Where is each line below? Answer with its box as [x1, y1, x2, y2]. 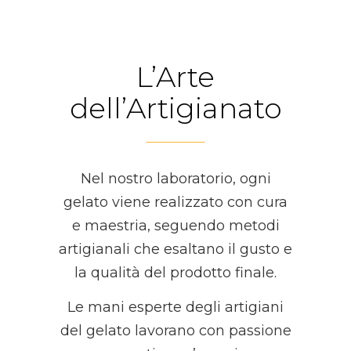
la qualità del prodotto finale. [74, 264, 277, 281]
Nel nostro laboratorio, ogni [80, 170, 271, 187]
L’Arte [136, 60, 215, 94]
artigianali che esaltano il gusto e [59, 241, 292, 258]
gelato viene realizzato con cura [63, 194, 288, 211]
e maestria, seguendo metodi [71, 217, 280, 234]
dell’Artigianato [69, 91, 282, 125]
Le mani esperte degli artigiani [67, 299, 284, 316]
